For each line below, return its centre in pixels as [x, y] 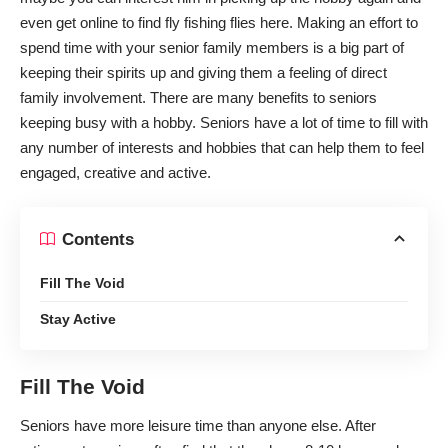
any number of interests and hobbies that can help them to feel [222, 147]
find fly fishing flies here [213, 22]
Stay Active [78, 319]
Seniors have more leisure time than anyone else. [182, 426]
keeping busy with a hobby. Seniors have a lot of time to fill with [224, 122]
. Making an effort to [353, 22]
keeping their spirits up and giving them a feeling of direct [203, 72]
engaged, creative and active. [115, 172]
